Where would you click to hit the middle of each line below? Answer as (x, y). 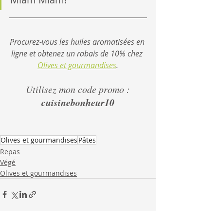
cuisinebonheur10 (78, 102)
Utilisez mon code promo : (78, 89)
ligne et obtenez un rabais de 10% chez (78, 53)
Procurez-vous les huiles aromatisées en (78, 42)
